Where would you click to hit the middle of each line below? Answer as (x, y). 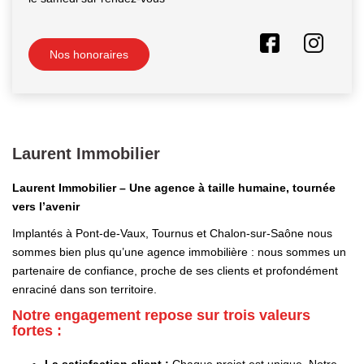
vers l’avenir (46, 206)
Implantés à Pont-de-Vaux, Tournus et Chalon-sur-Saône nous (172, 234)
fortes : (37, 330)
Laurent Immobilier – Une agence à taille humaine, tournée (174, 187)
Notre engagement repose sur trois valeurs (161, 315)
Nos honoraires (89, 55)
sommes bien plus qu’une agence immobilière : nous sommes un (179, 252)
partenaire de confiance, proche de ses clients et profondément (175, 271)
